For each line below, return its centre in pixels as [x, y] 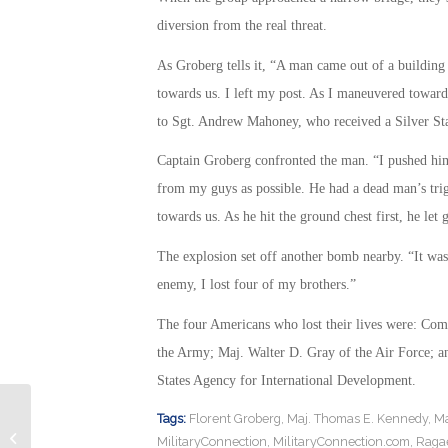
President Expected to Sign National [141, 428]
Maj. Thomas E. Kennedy [357, 419]
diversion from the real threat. [241, 25]
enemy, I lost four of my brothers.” [256, 285]
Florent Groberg [234, 419]
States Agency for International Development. [286, 381]
